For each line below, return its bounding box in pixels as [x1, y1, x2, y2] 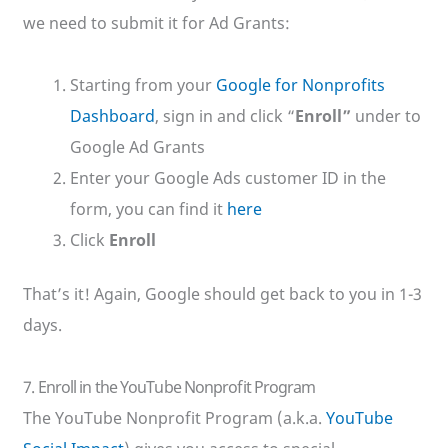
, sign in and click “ [154, 105, 295, 128]
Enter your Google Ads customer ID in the [69, 167, 386, 190]
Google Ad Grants [69, 136, 205, 159]
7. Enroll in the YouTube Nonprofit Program [23, 376, 316, 399]
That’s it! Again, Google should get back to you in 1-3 [23, 283, 423, 306]
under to [354, 105, 421, 128]
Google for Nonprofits [215, 74, 385, 97]
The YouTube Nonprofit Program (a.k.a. [23, 407, 327, 430]
